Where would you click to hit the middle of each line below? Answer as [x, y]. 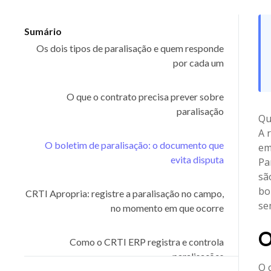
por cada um [198, 63]
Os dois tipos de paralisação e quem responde [130, 48]
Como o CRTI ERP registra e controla [146, 242]
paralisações [198, 256]
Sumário [43, 31]
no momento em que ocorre [167, 208]
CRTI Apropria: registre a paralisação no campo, [124, 193]
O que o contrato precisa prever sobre [145, 96]
